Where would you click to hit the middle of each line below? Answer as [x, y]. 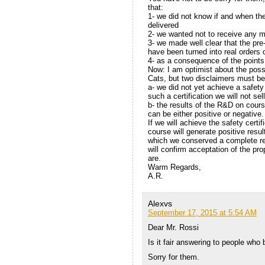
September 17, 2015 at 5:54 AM [202, 213]
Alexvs [160, 204]
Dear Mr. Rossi [173, 228]
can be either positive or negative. [206, 114]
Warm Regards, [174, 167]
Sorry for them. [173, 257]
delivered [163, 25]
